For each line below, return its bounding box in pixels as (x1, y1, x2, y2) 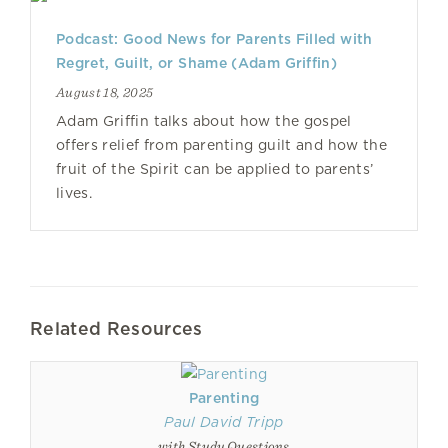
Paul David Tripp (164, 414, 284, 430)
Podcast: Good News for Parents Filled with (56, 31, 373, 47)
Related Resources (30, 318, 203, 339)
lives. (56, 185, 92, 201)
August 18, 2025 (56, 84, 154, 100)
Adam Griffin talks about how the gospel (56, 113, 352, 129)
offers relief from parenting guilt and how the (56, 137, 387, 153)
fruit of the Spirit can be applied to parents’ (56, 161, 374, 177)
